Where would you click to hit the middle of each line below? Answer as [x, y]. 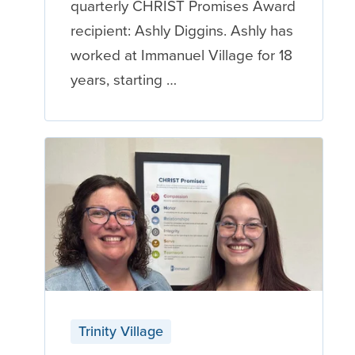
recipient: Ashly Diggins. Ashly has [181, 31]
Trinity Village [120, 331]
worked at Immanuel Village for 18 [181, 55]
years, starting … [123, 80]
